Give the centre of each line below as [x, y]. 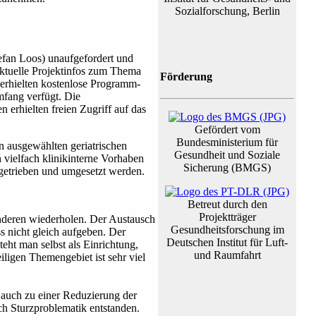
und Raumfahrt [227, 255]
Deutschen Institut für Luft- [227, 243]
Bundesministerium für [227, 142]
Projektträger [227, 217]
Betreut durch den [227, 205]
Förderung [186, 77]
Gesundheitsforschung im [227, 230]
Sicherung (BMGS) [227, 168]
